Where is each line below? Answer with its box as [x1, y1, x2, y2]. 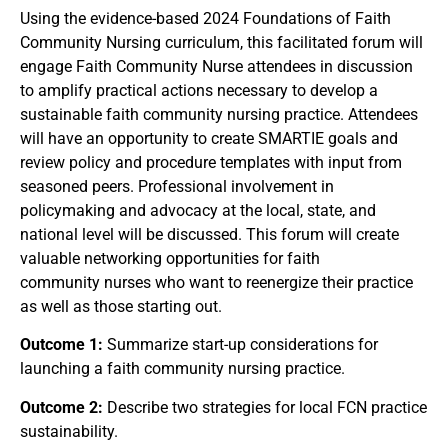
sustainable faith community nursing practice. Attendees [20, 105, 418, 124]
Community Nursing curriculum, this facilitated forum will [20, 33, 423, 52]
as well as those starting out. [20, 297, 222, 316]
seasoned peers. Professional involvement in [20, 177, 334, 196]
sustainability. [20, 421, 118, 441]
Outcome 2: [20, 397, 103, 417]
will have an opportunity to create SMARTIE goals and [20, 129, 398, 148]
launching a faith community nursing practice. [20, 359, 345, 379]
